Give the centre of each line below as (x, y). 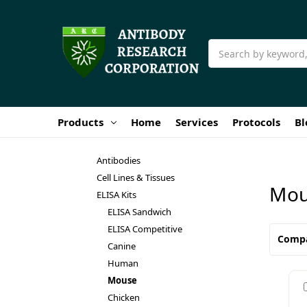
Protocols (256, 122)
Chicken (124, 297)
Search (224, 46)
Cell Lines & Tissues (135, 177)
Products (81, 122)
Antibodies (118, 160)
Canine (122, 246)
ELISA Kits (116, 194)
